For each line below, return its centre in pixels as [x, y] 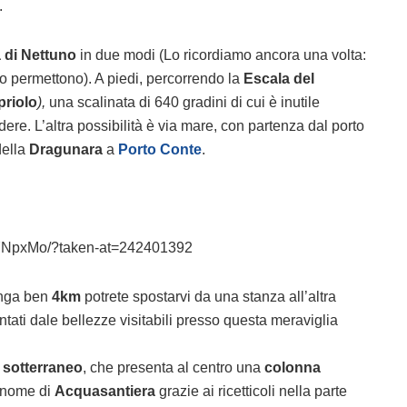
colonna [293, 368]
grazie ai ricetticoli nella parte [251, 392]
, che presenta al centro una [174, 368]
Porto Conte [160, 150]
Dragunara [66, 150]
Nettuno [49, 55]
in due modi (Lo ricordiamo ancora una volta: [221, 55]
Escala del [279, 79]
